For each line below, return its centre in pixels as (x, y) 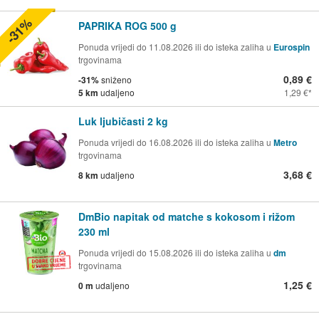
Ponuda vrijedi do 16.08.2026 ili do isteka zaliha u (176, 142)
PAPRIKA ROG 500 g (127, 25)
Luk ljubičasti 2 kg (123, 121)
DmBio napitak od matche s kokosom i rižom (187, 216)
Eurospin (292, 47)
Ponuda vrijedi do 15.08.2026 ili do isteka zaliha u (176, 252)
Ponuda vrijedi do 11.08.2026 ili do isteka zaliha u (176, 46)
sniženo (115, 79)
